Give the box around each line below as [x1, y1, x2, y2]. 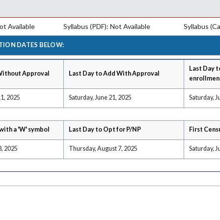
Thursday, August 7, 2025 [69, 144, 137, 152]
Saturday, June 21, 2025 [69, 93, 132, 101]
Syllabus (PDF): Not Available [63, 22, 150, 31]
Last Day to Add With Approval [69, 69, 160, 77]
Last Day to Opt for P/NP [69, 125, 141, 133]
